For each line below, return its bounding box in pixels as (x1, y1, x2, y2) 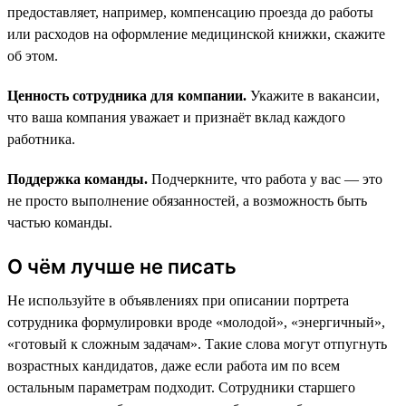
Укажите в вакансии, (246, 87, 380, 103)
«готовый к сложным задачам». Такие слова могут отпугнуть (7, 335, 387, 352)
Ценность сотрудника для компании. (7, 87, 246, 103)
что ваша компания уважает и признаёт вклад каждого (7, 109, 345, 125)
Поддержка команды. (7, 170, 148, 187)
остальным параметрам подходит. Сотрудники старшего (7, 379, 355, 395)
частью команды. (7, 214, 112, 230)
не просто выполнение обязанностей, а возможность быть (7, 192, 367, 208)
